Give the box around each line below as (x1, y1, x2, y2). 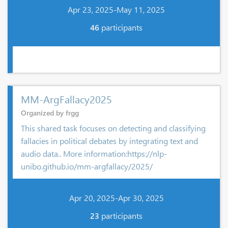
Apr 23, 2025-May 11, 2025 (68, 4, 165, 15)
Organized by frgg (21, 108, 79, 118)
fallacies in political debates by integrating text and (21, 135, 198, 146)
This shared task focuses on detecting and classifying (21, 123, 206, 133)
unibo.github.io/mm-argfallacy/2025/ (21, 161, 153, 172)
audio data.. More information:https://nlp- (21, 148, 167, 159)
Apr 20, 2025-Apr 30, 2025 (69, 192, 164, 203)
